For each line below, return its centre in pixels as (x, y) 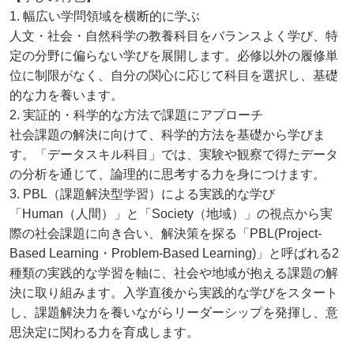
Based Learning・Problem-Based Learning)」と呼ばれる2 (174, 253)
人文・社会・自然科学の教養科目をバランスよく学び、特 (174, 36)
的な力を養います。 (66, 95)
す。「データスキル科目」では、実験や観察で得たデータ (174, 154)
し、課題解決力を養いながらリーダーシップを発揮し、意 (174, 312)
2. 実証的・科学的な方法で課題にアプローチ (136, 115)
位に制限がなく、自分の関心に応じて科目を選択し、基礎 (174, 75)
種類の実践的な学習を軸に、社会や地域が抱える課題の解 (174, 273)
